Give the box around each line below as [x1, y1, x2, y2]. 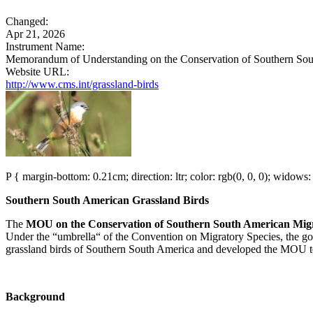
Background [6, 290, 65, 303]
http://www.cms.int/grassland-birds [6, 78, 159, 90]
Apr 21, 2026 [6, 27, 65, 40]
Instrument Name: [6, 40, 85, 52]
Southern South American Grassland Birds [6, 194, 209, 206]
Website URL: [6, 65, 69, 78]
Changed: [6, 15, 48, 27]
